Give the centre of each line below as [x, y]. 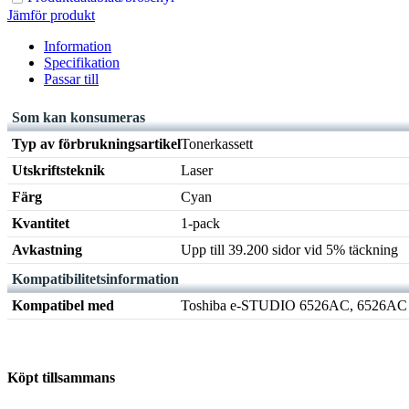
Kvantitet [41, 224]
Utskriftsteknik [58, 171]
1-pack [200, 224]
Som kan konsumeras [79, 118]
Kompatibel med [63, 306]
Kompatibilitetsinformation [95, 279]
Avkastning [47, 250]
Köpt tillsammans [61, 378]
